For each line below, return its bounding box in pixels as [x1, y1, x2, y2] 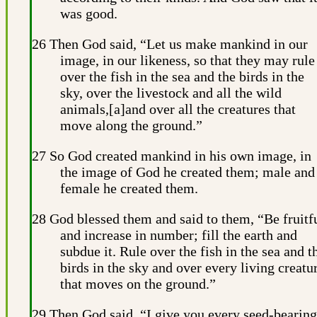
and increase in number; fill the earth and [60, 226, 297, 243]
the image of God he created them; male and [60, 163, 315, 180]
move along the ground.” [60, 117, 202, 133]
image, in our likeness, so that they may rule [60, 52, 315, 68]
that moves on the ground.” [60, 275, 216, 292]
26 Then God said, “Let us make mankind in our [32, 35, 308, 52]
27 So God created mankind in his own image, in [32, 147, 311, 163]
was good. [60, 5, 117, 21]
